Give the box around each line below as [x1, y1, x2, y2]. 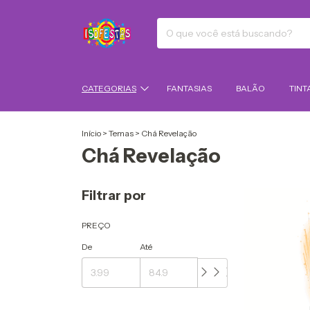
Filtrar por [82, 187, 146, 203]
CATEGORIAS [82, 83, 136, 94]
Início [82, 127, 101, 138]
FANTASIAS [166, 83, 212, 94]
